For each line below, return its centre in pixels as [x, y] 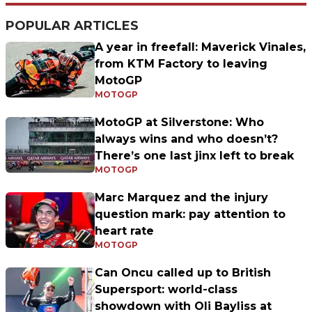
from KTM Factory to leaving [181, 64]
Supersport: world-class [166, 289]
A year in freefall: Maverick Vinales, [200, 47]
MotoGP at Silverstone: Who [179, 122]
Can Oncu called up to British [183, 273]
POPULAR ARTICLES [72, 26]
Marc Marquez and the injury [181, 197]
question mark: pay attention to [190, 214]
